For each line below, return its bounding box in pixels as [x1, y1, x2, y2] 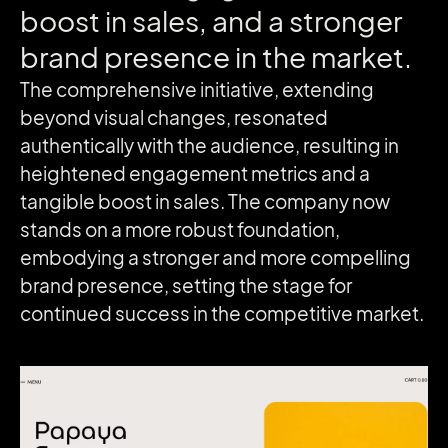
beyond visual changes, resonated [20, 106, 328, 129]
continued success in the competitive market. [20, 302, 424, 325]
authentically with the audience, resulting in [20, 134, 399, 157]
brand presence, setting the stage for [20, 274, 352, 297]
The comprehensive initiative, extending [20, 78, 374, 101]
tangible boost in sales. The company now [20, 190, 390, 213]
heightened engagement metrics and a [20, 162, 370, 185]
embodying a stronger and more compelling [20, 246, 411, 269]
